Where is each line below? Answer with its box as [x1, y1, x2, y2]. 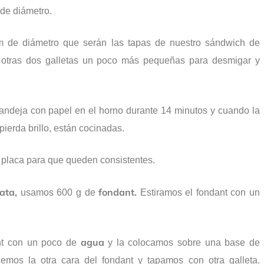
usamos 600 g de [17, 187, 99, 198]
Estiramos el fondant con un [137, 187, 260, 198]
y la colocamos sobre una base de [104, 237, 260, 248]
